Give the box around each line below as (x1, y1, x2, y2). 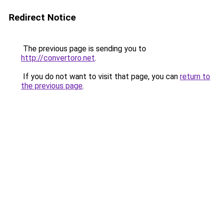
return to (180, 72, 210, 81)
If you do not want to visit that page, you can (21, 72, 180, 81)
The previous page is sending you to (21, 44, 146, 53)
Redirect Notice (9, 12, 76, 23)
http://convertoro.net (21, 53, 95, 63)
